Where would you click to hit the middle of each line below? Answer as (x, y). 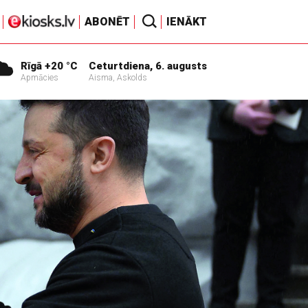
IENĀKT (187, 22)
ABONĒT (107, 22)
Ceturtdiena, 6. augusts (148, 66)
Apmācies (40, 78)
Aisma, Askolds (118, 78)
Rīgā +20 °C (49, 66)
